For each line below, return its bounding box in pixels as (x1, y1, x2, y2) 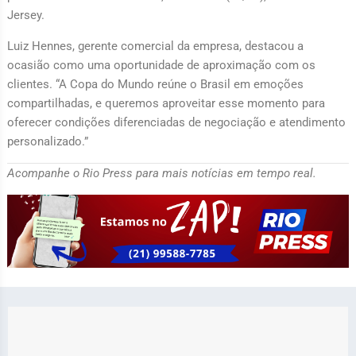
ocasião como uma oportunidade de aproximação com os (6, 57, 315, 72)
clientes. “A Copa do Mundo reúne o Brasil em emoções (6, 76, 304, 91)
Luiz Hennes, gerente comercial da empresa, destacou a (6, 38, 304, 53)
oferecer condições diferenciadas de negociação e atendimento (6, 114, 346, 130)
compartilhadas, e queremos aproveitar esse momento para (6, 95, 325, 110)
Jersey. (6, 7, 44, 22)
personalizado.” (6, 133, 88, 149)
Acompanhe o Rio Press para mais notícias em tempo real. (6, 165, 316, 180)
